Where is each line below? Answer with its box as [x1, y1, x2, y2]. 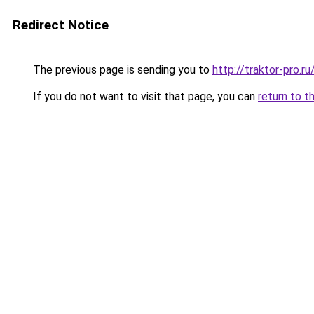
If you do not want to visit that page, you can [30, 90, 258, 103]
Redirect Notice [13, 17, 109, 33]
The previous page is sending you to [30, 63, 212, 76]
